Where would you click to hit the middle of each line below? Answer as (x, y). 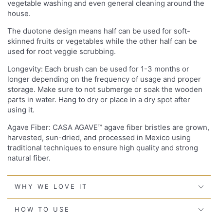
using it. (21, 109)
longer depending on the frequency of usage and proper (104, 79)
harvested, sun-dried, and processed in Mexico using (99, 137)
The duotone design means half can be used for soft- (99, 31)
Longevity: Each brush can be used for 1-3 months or (98, 69)
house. (19, 13)
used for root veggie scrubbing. (62, 51)
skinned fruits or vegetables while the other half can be (102, 41)
